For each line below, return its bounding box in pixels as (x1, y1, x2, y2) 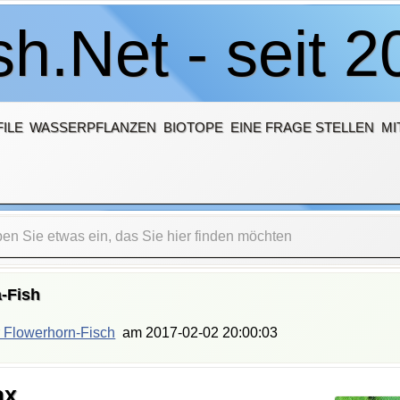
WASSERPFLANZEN (29, 119, 157, 135)
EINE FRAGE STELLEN (230, 119, 375, 135)
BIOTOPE (163, 119, 224, 135)
